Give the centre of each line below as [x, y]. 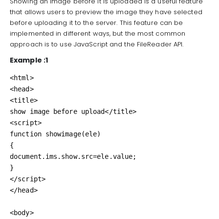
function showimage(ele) [55, 134]
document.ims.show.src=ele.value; [73, 156]
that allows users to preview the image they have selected [106, 12]
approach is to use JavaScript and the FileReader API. [97, 44]
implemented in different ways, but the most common [98, 33]
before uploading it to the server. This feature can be [97, 23]
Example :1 [29, 60]
